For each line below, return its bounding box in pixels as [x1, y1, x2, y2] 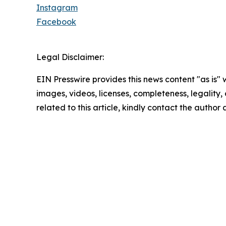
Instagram [36, 2, 78, 13]
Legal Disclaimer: [36, 51, 104, 62]
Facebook [36, 16, 76, 27]
